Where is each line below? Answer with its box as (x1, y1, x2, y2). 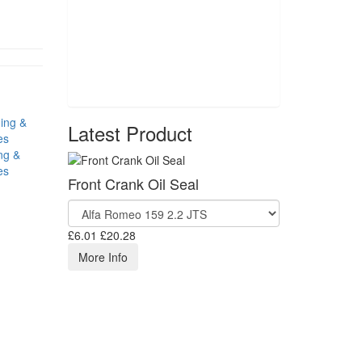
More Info (78, 249, 128, 265)
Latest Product (67, 119, 192, 147)
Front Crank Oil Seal (67, 173, 199, 194)
